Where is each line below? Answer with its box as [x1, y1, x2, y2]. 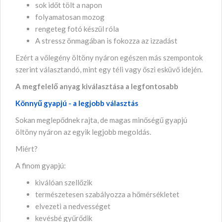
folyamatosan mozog [35, 12, 106, 21]
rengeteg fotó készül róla [35, 24, 120, 33]
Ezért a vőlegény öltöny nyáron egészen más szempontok [15, 53, 203, 62]
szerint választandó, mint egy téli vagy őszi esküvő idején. [15, 64, 203, 74]
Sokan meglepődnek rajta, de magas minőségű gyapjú [15, 115, 187, 124]
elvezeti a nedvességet [35, 201, 112, 211]
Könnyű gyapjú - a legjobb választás [15, 98, 140, 108]
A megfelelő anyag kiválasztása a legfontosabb [15, 81, 180, 91]
